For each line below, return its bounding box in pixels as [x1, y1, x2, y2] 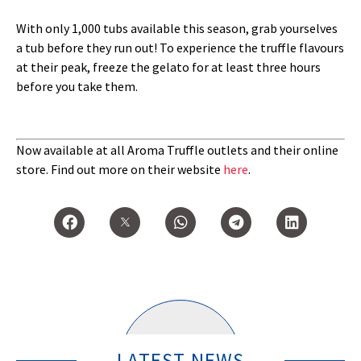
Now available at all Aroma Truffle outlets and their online [16, 142, 338, 159]
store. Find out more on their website [16, 161, 223, 178]
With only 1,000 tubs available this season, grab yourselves [16, 20, 338, 37]
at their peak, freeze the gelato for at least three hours [16, 59, 321, 76]
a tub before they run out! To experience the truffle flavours [16, 39, 344, 56]
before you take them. [16, 78, 138, 95]
